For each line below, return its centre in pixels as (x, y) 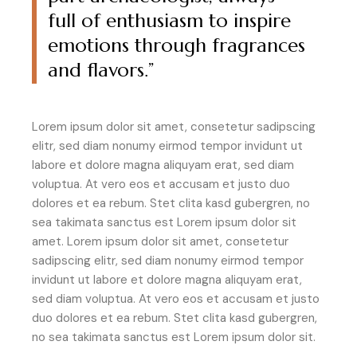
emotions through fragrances (177, 46)
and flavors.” (101, 71)
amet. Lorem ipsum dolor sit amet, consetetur (160, 242)
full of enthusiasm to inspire (169, 21)
